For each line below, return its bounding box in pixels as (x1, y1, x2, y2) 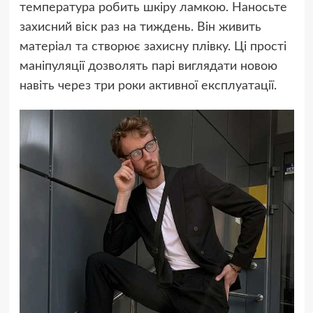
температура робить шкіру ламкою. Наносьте (19, 1, 287, 15)
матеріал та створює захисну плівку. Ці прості (19, 41, 286, 54)
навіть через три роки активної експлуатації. (19, 80, 277, 93)
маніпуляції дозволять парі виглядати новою (19, 60, 277, 73)
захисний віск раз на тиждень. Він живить (19, 21, 261, 34)
